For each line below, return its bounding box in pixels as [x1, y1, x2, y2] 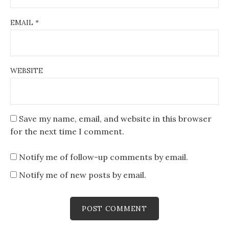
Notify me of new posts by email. [19, 169, 146, 180]
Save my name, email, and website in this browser [19, 113, 212, 124]
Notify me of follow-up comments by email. [19, 152, 188, 163]
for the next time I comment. [10, 126, 124, 136]
